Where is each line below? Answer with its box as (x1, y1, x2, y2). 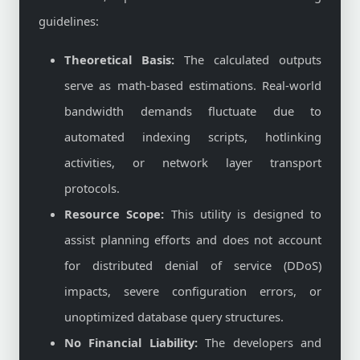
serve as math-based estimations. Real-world (64, 77, 321, 93)
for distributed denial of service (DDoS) (64, 257, 321, 273)
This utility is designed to (164, 206, 322, 222)
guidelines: (39, 13, 99, 29)
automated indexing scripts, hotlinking (64, 129, 321, 145)
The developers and (197, 334, 322, 350)
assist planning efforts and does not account (64, 231, 321, 247)
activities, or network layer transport (64, 154, 321, 170)
